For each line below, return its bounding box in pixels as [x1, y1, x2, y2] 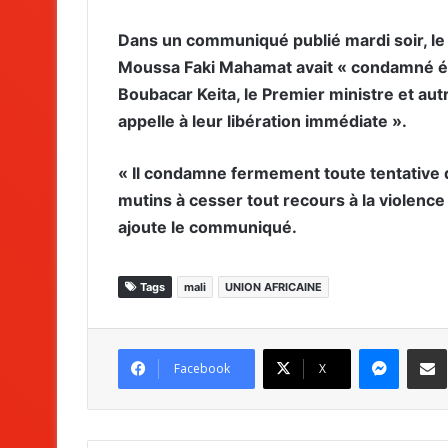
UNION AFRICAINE [225, 280, 322, 295]
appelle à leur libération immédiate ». [118, 111, 407, 132]
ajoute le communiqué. [118, 217, 297, 238]
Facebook [174, 360, 230, 378]
